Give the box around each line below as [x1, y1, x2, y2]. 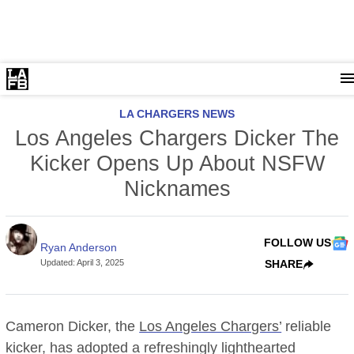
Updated [40, 257, 73, 267]
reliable [281, 318, 332, 334]
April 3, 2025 [77, 257, 125, 267]
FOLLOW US [263, 236, 331, 249]
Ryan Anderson [40, 240, 118, 254]
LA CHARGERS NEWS [119, 107, 235, 120]
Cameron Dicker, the [6, 318, 140, 334]
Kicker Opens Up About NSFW [29, 152, 325, 175]
